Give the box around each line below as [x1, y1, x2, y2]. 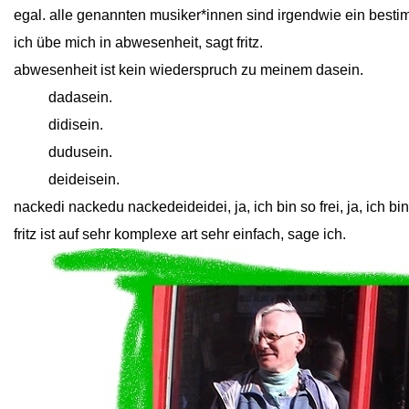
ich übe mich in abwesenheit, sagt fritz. [14, 35, 263, 50]
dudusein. [48, 144, 112, 160]
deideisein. [48, 172, 120, 187]
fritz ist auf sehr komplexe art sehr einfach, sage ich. [14, 226, 346, 242]
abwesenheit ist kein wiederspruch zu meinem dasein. [14, 62, 363, 78]
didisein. [48, 117, 103, 132]
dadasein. [48, 89, 112, 105]
